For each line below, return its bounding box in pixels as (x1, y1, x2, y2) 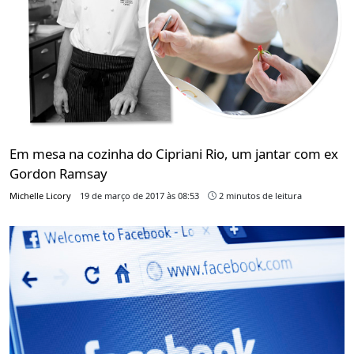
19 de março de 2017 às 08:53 (80, 190, 199, 202)
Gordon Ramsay (9, 164, 107, 183)
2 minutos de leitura (217, 190, 302, 202)
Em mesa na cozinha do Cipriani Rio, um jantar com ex (9, 145, 338, 164)
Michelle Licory (9, 190, 71, 202)
